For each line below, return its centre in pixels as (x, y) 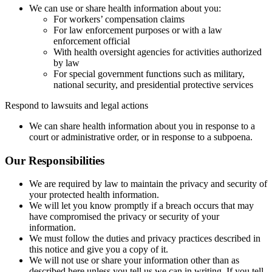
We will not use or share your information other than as (134, 260)
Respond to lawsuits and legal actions (76, 106)
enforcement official (92, 41)
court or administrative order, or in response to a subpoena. (141, 137)
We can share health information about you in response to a (142, 126)
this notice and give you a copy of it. (99, 250)
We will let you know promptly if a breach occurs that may (141, 206)
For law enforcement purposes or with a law (138, 30)
